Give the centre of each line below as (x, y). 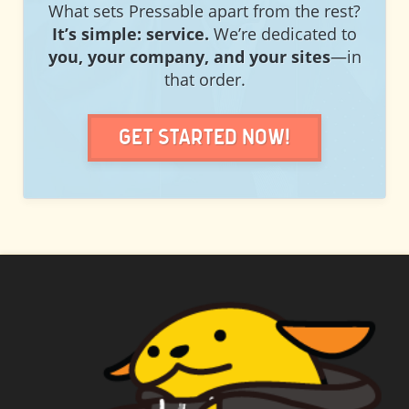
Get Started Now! (204, 138)
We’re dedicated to (283, 34)
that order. (204, 80)
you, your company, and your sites (189, 57)
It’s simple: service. (131, 34)
